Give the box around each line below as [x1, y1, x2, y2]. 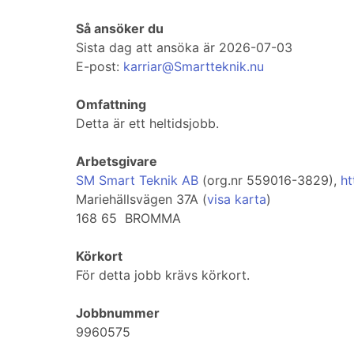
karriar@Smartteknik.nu [123, 58, 264, 75]
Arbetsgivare [76, 153, 157, 170]
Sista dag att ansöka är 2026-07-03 [76, 40, 292, 56]
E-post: [76, 58, 123, 75]
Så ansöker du [76, 21, 164, 37]
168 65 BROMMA [76, 210, 181, 227]
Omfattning [76, 96, 146, 113]
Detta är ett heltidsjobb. [76, 115, 219, 132]
